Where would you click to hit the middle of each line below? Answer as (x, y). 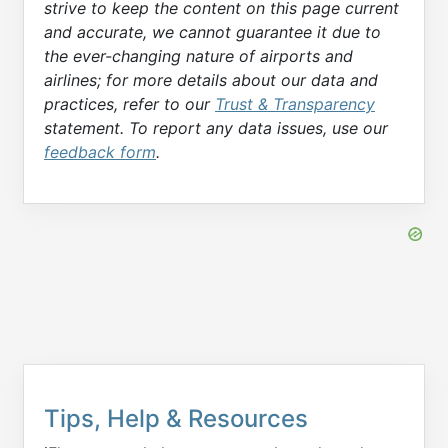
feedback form (100, 151)
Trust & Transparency (295, 103)
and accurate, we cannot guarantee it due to (212, 31)
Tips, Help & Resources (176, 419)
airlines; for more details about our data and (211, 79)
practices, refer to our (129, 103)
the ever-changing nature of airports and (198, 55)
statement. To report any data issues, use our (216, 127)
